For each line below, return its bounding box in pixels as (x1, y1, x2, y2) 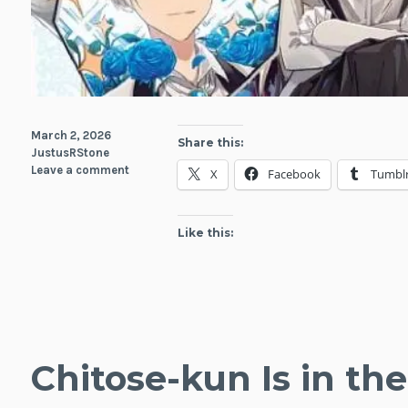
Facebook (268, 165, 321, 182)
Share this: (178, 135, 244, 149)
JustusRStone (30, 145, 109, 159)
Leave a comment (30, 162, 129, 177)
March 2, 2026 (30, 127, 111, 142)
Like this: (178, 225, 234, 240)
